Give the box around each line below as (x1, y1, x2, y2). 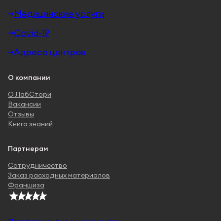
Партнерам (8, 144, 48, 153)
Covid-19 (14, 27, 49, 38)
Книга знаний (8, 119, 53, 128)
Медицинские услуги (14, 8, 104, 19)
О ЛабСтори (8, 90, 51, 99)
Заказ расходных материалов (8, 171, 110, 180)
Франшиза (8, 181, 44, 189)
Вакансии (8, 100, 41, 109)
